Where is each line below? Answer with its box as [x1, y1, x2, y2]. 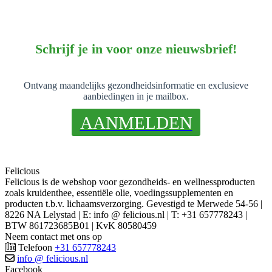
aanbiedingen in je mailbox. [83, 90, 189, 101]
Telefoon [16, 242, 55, 253]
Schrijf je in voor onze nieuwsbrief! [35, 41, 237, 56]
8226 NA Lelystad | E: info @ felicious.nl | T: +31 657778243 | [5, 209, 247, 220]
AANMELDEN [80, 112, 192, 132]
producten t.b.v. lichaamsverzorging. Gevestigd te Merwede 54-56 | [5, 198, 262, 209]
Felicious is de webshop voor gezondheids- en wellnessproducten [5, 176, 255, 187]
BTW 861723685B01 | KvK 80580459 [5, 220, 157, 231]
